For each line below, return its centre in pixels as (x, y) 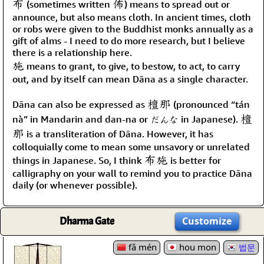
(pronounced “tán (210, 104)
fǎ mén (141, 247)
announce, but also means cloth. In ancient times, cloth (132, 17)
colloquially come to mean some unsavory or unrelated (131, 146)
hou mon (197, 247)
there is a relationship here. (72, 52)
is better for (194, 160)
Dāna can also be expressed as (80, 104)
